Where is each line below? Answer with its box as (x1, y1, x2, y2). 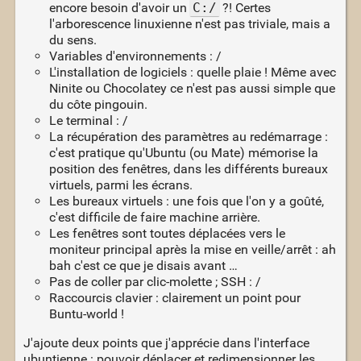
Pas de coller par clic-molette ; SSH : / (48, 273, 261, 289)
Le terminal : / (48, 112, 128, 128)
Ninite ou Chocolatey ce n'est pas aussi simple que (48, 80, 335, 96)
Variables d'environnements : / (48, 48, 222, 64)
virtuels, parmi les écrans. (48, 176, 193, 193)
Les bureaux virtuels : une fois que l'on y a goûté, (48, 193, 324, 209)
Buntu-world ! (48, 305, 124, 322)
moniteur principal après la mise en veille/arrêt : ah (48, 241, 336, 257)
